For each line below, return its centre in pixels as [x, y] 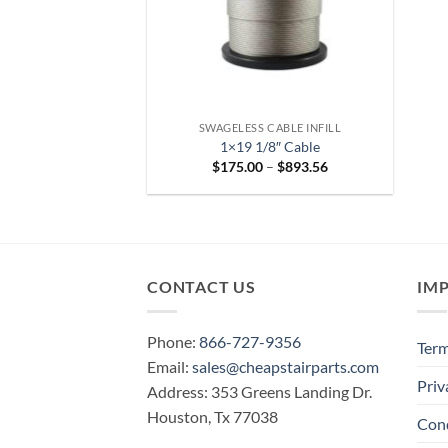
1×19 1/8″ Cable [270, 147]
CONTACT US [201, 287]
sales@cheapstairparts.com [285, 366]
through [352, 207]
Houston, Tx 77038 [212, 416]
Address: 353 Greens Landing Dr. [259, 391]
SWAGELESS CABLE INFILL [270, 127]
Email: [169, 366]
